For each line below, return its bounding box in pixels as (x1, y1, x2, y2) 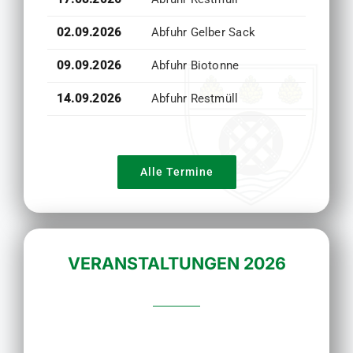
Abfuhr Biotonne (150, 58, 240, 73)
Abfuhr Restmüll (150, 91, 239, 106)
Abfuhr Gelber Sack (150, 25, 256, 40)
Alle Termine (139, 165, 214, 179)
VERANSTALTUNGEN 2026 (67, 253, 286, 274)
